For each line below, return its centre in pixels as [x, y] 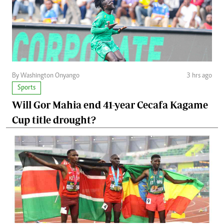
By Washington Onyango [46, 76]
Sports [26, 88]
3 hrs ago [199, 76]
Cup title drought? [54, 119]
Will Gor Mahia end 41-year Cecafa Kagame [110, 104]
